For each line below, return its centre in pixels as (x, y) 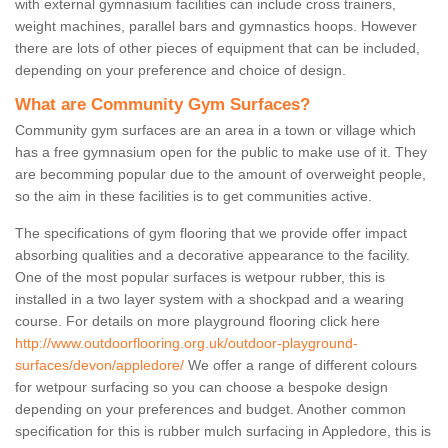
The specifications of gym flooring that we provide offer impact (211, 233)
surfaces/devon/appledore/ (99, 365)
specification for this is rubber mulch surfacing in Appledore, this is (223, 431)
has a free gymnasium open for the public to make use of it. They (221, 152)
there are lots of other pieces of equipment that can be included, (217, 48)
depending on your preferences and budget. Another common (210, 409)
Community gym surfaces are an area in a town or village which (215, 130)
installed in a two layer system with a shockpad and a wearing (209, 299)
